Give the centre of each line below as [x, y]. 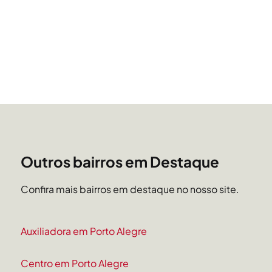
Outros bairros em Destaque [120, 162]
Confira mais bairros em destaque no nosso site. [130, 189]
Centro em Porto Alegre [75, 263]
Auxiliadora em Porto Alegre [84, 231]
